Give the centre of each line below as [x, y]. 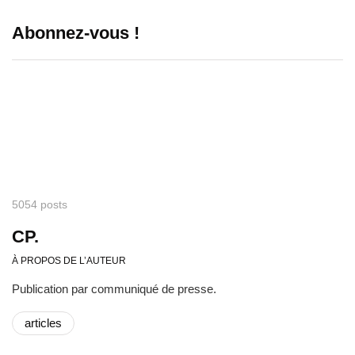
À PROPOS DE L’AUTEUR [69, 260]
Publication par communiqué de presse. [114, 288]
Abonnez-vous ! [76, 32]
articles [43, 323]
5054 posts [40, 204]
